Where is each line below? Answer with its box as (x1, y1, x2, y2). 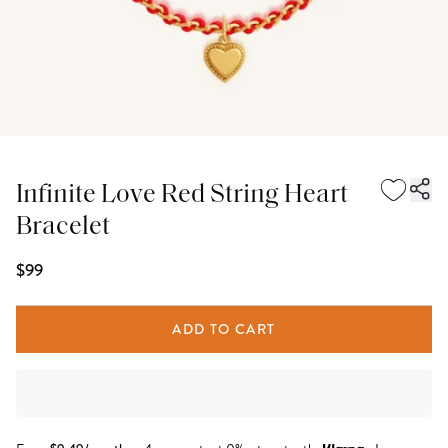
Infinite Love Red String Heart (16, 182, 348, 209)
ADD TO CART (172, 319, 276, 339)
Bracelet (16, 214, 110, 241)
